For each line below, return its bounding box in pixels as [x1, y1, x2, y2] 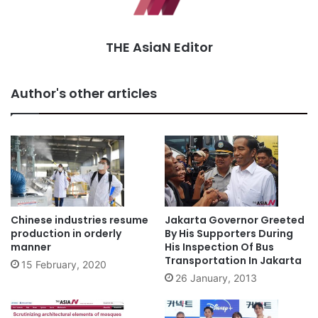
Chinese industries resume [11, 212, 148, 227]
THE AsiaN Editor [105, 38, 213, 56]
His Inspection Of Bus [165, 239, 274, 254]
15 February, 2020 [21, 258, 106, 270]
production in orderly [11, 226, 121, 241]
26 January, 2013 [175, 271, 257, 284]
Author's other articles [11, 84, 157, 102]
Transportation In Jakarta [165, 253, 302, 268]
